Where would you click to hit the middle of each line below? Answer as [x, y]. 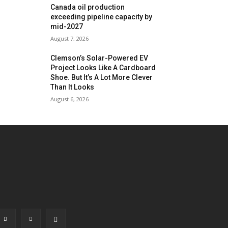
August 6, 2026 [70, 99]
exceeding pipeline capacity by [102, 17]
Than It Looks [73, 87]
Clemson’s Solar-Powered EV [99, 58]
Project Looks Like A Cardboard [103, 68]
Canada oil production [88, 7]
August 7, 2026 [70, 38]
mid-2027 [67, 26]
